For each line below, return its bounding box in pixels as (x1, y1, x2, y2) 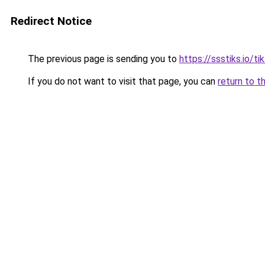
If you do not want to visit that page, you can (25, 76, 218, 87)
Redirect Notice (11, 14, 92, 28)
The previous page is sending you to (25, 53, 179, 64)
